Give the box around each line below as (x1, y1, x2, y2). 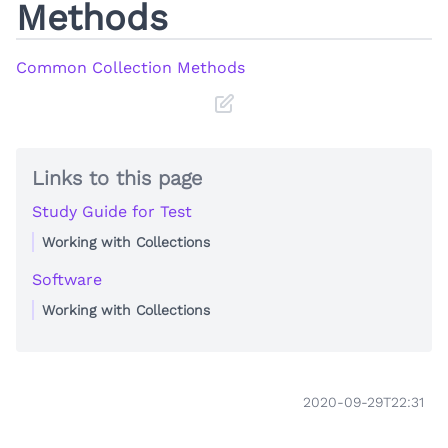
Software (32, 269, 102, 289)
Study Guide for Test (32, 201, 192, 221)
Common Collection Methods (16, 57, 245, 77)
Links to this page (32, 165, 202, 190)
